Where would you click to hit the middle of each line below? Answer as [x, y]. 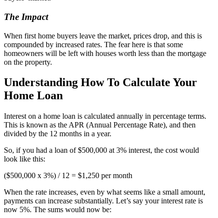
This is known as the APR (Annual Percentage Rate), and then [100, 125]
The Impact [26, 17]
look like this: [25, 159]
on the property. [28, 62]
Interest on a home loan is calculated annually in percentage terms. [105, 116]
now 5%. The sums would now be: [58, 210]
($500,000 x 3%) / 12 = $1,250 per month [68, 176]
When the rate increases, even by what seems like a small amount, [105, 192]
